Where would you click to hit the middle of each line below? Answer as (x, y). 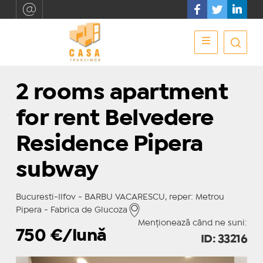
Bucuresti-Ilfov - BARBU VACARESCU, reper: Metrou (120, 197)
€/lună (78, 236)
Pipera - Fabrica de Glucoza (71, 210)
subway (57, 171)
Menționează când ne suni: (193, 223)
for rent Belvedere (114, 119)
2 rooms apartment (122, 93)
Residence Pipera (109, 145)
